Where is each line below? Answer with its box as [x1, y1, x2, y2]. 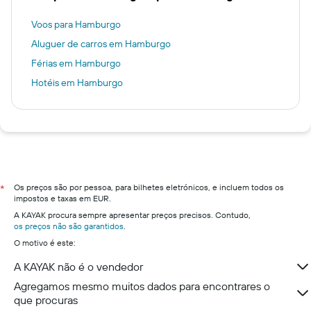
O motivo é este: [14, 237, 76, 248]
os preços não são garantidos [14, 221, 124, 231]
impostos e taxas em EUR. [14, 193, 111, 203]
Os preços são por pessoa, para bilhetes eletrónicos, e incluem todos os [14, 182, 284, 192]
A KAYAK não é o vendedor [14, 260, 143, 274]
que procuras [14, 293, 78, 307]
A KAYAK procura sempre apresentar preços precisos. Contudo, [14, 210, 251, 220]
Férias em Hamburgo [31, 57, 121, 69]
